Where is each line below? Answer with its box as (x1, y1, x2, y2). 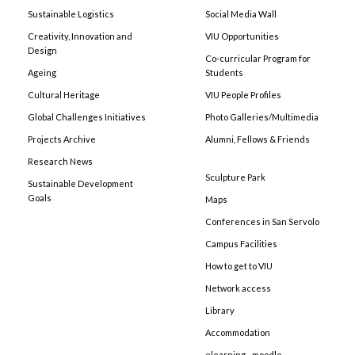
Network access (205, 283, 271, 294)
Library (205, 305, 235, 316)
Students (205, 67, 243, 78)
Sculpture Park (205, 172, 265, 183)
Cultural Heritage (28, 90, 100, 101)
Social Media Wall (205, 9, 277, 20)
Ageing (28, 67, 56, 78)
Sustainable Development (28, 178, 133, 189)
